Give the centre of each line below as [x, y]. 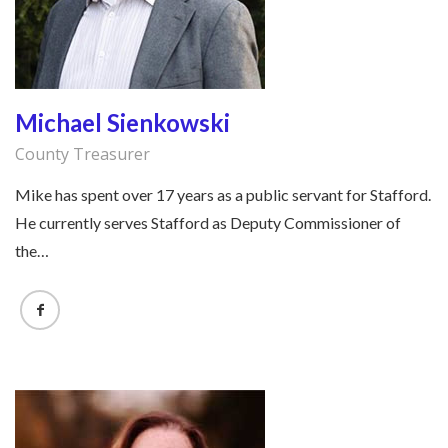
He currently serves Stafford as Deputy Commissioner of [208, 223]
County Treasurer [82, 154]
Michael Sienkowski [122, 123]
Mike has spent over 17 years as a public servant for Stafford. [223, 195]
